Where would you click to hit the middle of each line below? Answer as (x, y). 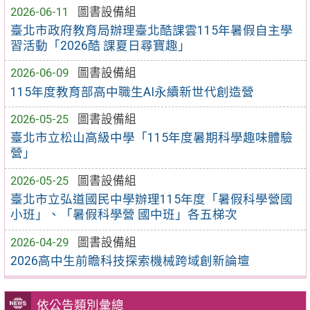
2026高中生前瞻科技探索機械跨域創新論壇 (130, 261)
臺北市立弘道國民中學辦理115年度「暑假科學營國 (152, 200)
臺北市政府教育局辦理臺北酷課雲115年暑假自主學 (152, 30)
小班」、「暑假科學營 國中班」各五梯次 (124, 215)
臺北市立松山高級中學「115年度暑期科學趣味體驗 (152, 138)
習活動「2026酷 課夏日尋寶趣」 (101, 45)
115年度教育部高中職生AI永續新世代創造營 (133, 92)
